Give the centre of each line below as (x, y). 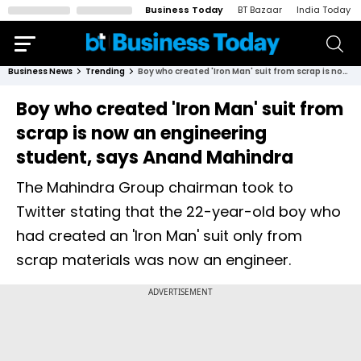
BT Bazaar (260, 10)
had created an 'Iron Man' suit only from (159, 236)
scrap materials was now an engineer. (154, 260)
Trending (105, 71)
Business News (40, 71)
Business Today (184, 10)
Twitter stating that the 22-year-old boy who (178, 212)
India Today (324, 10)
